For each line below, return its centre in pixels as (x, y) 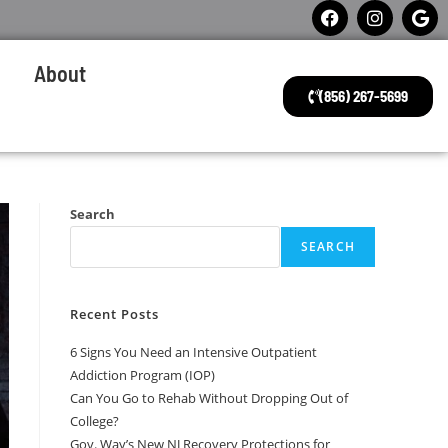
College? (94, 421)
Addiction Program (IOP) (142, 375)
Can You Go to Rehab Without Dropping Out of (209, 398)
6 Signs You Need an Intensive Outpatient (193, 352)
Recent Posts (114, 314)
